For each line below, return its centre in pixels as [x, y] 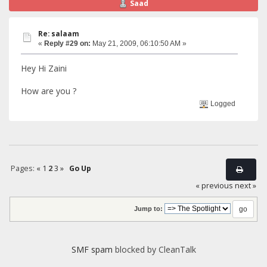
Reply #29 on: [67, 44]
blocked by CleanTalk [154, 250]
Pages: [23, 168]
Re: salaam [59, 34]
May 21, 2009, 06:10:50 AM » [139, 44]
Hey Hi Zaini [44, 69]
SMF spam [92, 250]
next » [246, 186]
